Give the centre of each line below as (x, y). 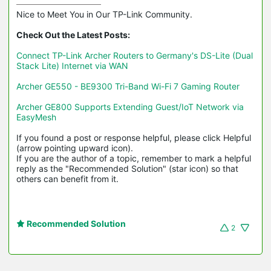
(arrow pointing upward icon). (76, 148)
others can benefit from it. (67, 178)
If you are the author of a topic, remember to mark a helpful (134, 158)
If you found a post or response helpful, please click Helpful (134, 137)
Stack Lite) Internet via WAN (72, 65)
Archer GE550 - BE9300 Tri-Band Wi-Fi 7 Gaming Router (128, 86)
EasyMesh (36, 117)
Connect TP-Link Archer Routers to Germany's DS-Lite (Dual (135, 55)
